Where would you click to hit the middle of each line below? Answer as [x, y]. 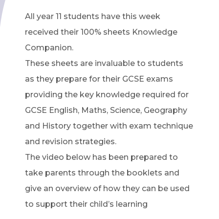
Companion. [49, 48]
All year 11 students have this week [92, 16]
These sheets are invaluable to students [104, 63]
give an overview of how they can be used [107, 188]
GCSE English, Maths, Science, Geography [106, 110]
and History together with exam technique [109, 126]
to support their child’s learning [86, 204]
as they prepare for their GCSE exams [99, 79]
